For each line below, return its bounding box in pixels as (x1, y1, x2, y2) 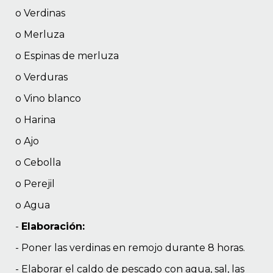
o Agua (15, 199, 50, 211)
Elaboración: (21, 221, 85, 233)
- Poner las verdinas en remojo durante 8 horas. (15, 242, 245, 254)
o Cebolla (15, 157, 61, 169)
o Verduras (15, 71, 68, 83)
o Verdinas (15, 7, 65, 19)
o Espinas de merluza (15, 50, 119, 62)
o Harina (15, 114, 55, 126)
